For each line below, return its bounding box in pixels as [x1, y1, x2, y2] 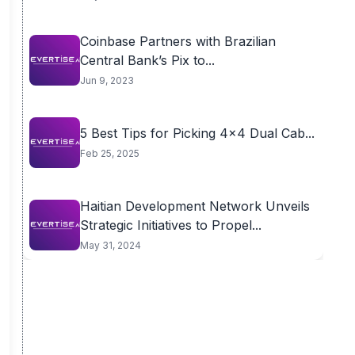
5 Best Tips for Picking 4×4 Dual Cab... [79, 125, 315, 141]
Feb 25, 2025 [79, 147, 139, 159]
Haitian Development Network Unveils [79, 198, 310, 214]
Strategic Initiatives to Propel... [79, 217, 261, 233]
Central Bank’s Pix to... [79, 52, 215, 68]
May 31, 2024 [79, 239, 141, 251]
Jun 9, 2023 [79, 74, 134, 86]
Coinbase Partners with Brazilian [79, 33, 276, 49]
